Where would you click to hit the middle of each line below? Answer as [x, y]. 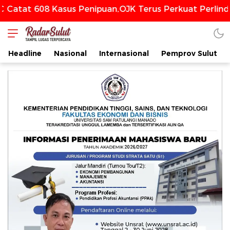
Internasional [124, 53]
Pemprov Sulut [189, 53]
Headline [25, 53]
